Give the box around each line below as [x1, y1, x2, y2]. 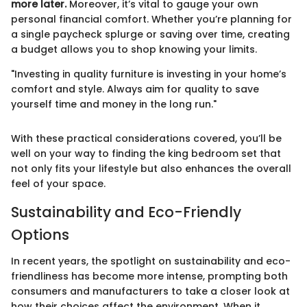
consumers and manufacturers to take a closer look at [11, 284, 290, 298]
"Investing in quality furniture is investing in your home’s [11, 67, 286, 82]
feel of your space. [11, 177, 106, 191]
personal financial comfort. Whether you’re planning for [11, 12, 292, 27]
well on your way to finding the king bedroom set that [11, 147, 281, 161]
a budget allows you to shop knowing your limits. [11, 42, 257, 57]
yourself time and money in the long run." [11, 97, 217, 112]
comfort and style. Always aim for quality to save [11, 82, 259, 97]
